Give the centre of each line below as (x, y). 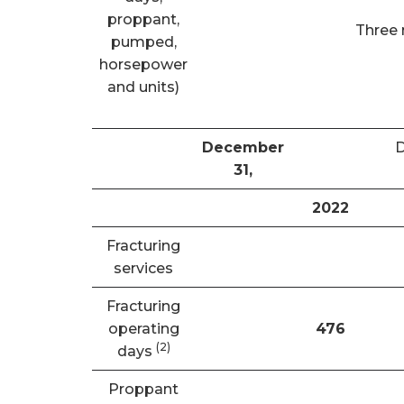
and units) (143, 87)
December (243, 147)
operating (143, 329)
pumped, (143, 42)
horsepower (143, 64)
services (143, 268)
